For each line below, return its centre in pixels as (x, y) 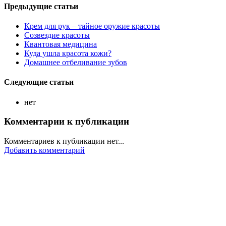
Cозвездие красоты (57, 35)
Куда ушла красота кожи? (68, 53)
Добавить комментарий (44, 150)
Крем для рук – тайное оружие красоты (92, 26)
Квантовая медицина (61, 44)
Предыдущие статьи (41, 6)
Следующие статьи (39, 82)
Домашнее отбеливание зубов (76, 63)
